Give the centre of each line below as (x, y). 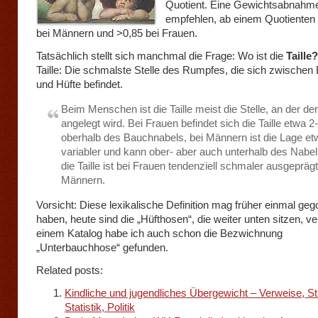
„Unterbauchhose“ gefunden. (102, 247)
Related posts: (70, 270)
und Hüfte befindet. (79, 84)
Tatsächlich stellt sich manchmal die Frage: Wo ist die (161, 56)
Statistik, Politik (100, 307)
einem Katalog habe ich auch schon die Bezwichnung (159, 233)
